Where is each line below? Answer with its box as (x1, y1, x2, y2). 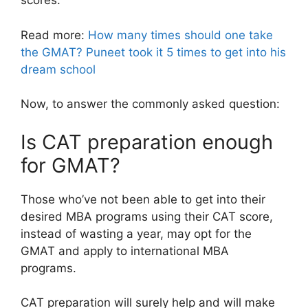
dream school (21, 62, 96, 76)
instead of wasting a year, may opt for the (21, 226, 252, 241)
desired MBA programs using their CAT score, (21, 209, 273, 223)
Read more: (21, 27, 88, 42)
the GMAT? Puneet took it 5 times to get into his (21, 45, 286, 59)
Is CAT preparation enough (21, 129, 273, 154)
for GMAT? (21, 153, 120, 177)
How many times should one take (88, 27, 273, 42)
